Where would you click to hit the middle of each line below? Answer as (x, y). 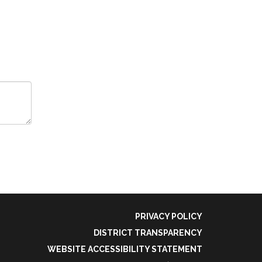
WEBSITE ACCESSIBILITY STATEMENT (125, 249)
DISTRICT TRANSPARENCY (148, 232)
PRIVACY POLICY (169, 216)
